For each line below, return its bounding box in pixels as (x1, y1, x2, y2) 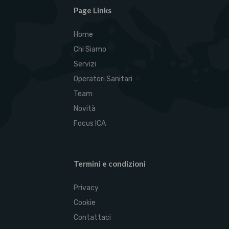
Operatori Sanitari (74, 75, 132, 83)
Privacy (74, 184, 99, 192)
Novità (74, 104, 96, 113)
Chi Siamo (74, 45, 106, 54)
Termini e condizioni (74, 159, 146, 168)
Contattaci (74, 213, 111, 222)
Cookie (74, 198, 96, 207)
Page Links (74, 6, 111, 15)
